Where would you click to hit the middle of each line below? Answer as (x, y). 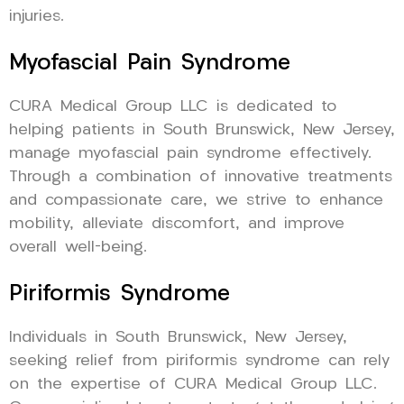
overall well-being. (78, 247)
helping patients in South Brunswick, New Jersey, (202, 130)
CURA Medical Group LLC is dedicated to (173, 106)
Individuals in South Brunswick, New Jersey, (178, 337)
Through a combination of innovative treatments (201, 177)
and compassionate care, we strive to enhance (196, 200)
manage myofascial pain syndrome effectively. (190, 153)
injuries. (37, 16)
